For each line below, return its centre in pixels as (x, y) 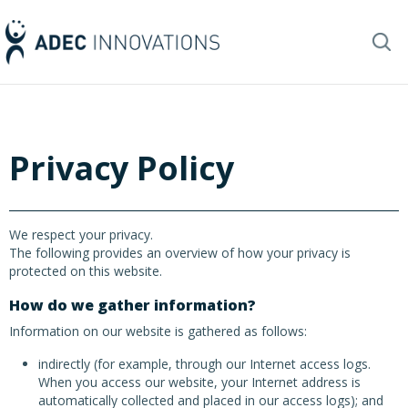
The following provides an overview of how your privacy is (180, 253)
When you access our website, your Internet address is (199, 382)
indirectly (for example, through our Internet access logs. (204, 364)
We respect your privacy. (81, 235)
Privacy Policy (122, 168)
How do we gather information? (133, 305)
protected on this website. (86, 271)
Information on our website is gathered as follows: (158, 331)
